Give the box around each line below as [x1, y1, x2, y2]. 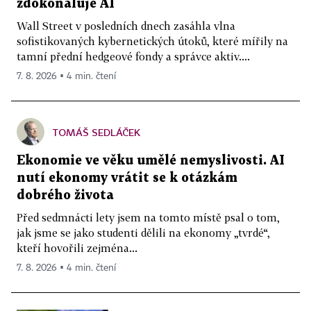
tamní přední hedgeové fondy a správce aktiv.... [17, 50, 250, 63]
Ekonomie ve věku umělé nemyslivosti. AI [17, 155, 285, 167]
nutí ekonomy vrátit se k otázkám [17, 172, 237, 185]
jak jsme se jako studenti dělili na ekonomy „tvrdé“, [17, 226, 270, 239]
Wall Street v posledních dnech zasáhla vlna [17, 19, 235, 33]
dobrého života [17, 190, 114, 202]
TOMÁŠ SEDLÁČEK [53, 126, 140, 139]
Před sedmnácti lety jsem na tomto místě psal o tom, [17, 211, 280, 224]
